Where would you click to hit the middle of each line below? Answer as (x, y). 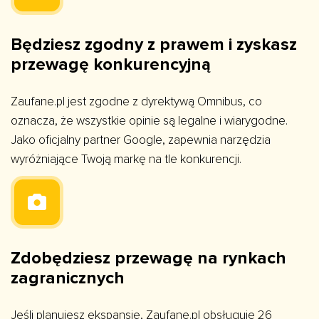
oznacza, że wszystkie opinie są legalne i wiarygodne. (149, 121)
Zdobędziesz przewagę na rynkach (148, 258)
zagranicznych (68, 278)
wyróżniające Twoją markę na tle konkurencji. (126, 159)
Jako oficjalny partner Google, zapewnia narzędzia (141, 140)
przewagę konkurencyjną (111, 65)
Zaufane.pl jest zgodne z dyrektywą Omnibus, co (136, 102)
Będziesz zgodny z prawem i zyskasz (154, 45)
